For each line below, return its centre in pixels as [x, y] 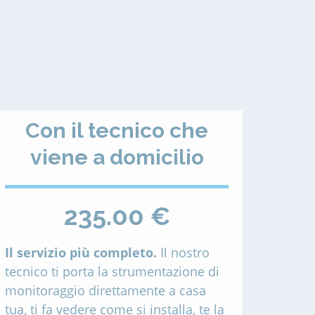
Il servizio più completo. [81, 252]
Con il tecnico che [117, 130]
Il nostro [183, 252]
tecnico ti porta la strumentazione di [112, 271]
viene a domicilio [117, 157]
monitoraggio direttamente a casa [105, 290]
